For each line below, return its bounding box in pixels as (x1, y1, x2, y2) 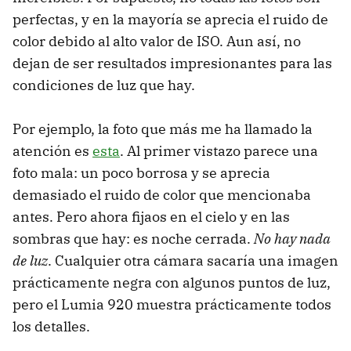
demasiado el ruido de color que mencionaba (13, 185, 311, 204)
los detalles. (13, 317, 90, 335)
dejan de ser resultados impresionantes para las (13, 53, 332, 72)
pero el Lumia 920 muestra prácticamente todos (13, 295, 331, 313)
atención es (13, 141, 92, 160)
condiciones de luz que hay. (13, 75, 195, 94)
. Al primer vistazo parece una (120, 141, 318, 160)
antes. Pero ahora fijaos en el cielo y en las (13, 207, 290, 226)
